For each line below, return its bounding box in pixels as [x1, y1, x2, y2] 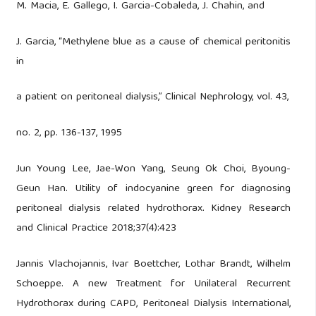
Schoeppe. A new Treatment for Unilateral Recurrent [16, 275, 291, 294]
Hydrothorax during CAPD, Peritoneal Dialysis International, [16, 295, 291, 314]
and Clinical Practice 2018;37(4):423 [16, 219, 176, 238]
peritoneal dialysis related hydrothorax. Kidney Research [16, 200, 291, 219]
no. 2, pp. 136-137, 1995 [16, 124, 122, 143]
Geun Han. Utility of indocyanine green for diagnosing [16, 180, 291, 199]
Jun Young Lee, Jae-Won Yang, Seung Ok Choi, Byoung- [16, 160, 291, 179]
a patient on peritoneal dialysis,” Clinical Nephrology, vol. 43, [16, 88, 288, 107]
